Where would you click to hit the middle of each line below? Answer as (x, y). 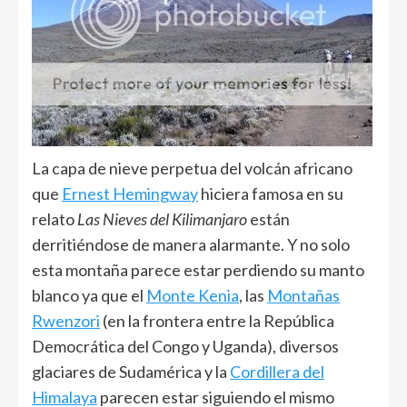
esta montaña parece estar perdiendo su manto (198, 269)
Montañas (303, 295)
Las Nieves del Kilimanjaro (162, 218)
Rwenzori (66, 320)
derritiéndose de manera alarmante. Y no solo (191, 244)
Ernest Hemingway (130, 193)
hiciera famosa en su (271, 193)
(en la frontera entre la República (217, 320)
